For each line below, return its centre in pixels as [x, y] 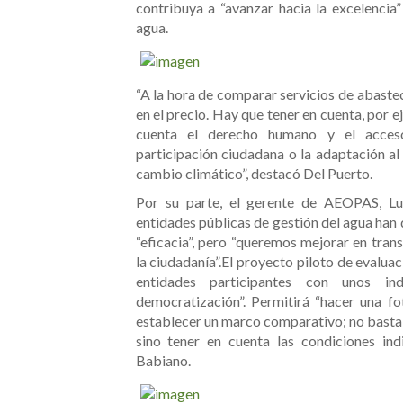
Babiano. [163, 361]
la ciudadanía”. [179, 262]
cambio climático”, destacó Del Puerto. [254, 174]
